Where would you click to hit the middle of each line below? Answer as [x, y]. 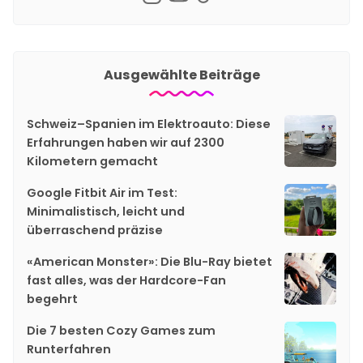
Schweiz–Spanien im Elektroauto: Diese [149, 124]
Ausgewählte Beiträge [181, 75]
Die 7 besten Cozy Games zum [121, 331]
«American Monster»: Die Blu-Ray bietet [149, 262]
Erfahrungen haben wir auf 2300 [126, 143]
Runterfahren [69, 350]
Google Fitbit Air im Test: [102, 193]
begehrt [52, 299]
